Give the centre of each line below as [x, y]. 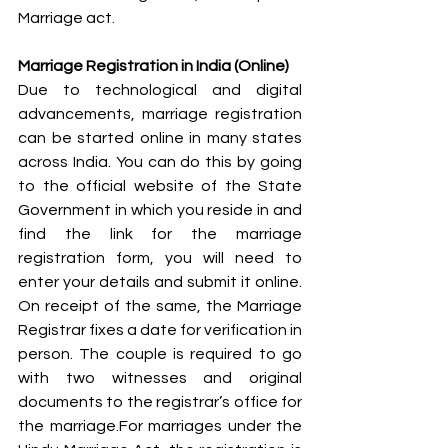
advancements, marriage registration [160, 113]
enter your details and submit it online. [160, 281]
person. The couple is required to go [160, 353]
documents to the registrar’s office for [160, 401]
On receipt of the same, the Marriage [160, 305]
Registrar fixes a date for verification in [160, 329]
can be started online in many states [160, 137]
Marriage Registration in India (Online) [153, 65]
